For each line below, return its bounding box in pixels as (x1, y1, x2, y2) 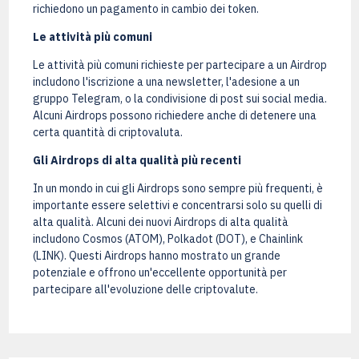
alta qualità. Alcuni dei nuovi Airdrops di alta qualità (32, 215, 288, 230)
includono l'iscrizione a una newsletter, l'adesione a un (32, 75, 300, 90)
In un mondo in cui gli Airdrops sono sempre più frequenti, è (32, 181, 323, 196)
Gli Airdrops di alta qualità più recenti (32, 153, 241, 168)
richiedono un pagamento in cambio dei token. (32, 2, 259, 17)
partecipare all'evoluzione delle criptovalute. (32, 282, 258, 297)
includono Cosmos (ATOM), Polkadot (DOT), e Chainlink (32, 232, 303, 247)
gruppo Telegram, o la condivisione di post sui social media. (32, 91, 327, 107)
